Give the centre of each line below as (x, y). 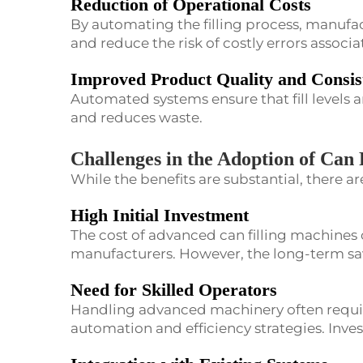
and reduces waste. (137, 118)
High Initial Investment (160, 216)
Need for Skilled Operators (174, 290)
